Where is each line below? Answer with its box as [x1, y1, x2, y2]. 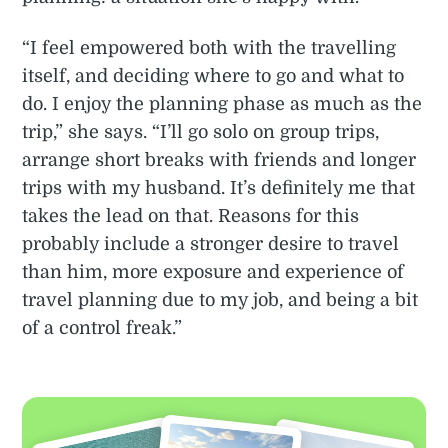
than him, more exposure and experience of [22, 262, 405, 283]
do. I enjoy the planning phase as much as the [22, 94, 423, 115]
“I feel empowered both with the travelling [22, 38, 397, 59]
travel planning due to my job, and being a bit [22, 290, 419, 311]
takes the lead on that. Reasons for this [22, 206, 360, 227]
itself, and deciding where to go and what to [22, 66, 405, 87]
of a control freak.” [22, 318, 183, 339]
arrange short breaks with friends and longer [22, 150, 417, 171]
